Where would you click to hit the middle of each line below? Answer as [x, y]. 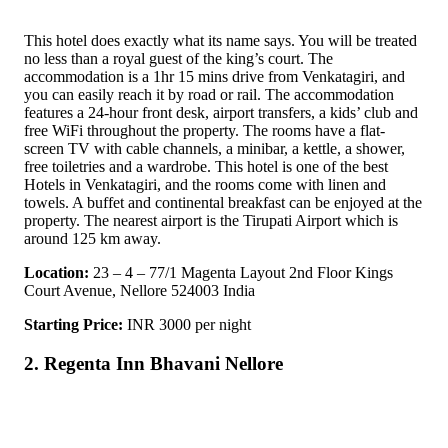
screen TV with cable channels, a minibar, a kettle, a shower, [214, 148]
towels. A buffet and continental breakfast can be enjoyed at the [223, 202]
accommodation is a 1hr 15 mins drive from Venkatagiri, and [214, 76]
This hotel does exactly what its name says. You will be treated [220, 40]
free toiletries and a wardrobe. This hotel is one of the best [206, 166]
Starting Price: [73, 324]
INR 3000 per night [187, 324]
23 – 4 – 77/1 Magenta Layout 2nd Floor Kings [241, 272]
